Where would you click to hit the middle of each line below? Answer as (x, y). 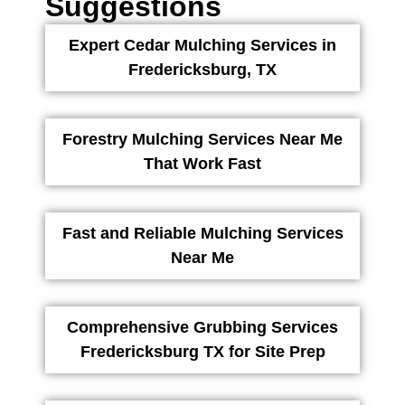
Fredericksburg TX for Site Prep (202, 352)
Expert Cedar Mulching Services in (202, 46)
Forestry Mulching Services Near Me (202, 140)
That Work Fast (202, 164)
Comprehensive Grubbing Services (202, 328)
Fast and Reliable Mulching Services (202, 234)
